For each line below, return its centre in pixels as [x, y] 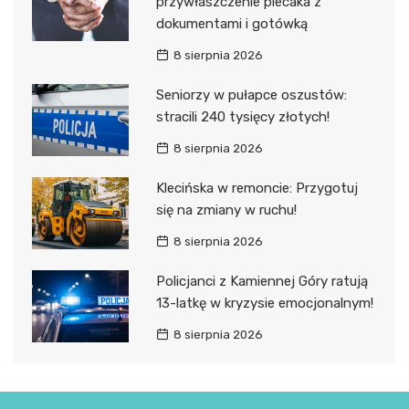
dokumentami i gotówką [231, 23]
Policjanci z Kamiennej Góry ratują [262, 281]
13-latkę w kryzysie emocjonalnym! [264, 303]
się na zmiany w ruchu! [226, 210]
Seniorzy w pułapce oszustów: [251, 94]
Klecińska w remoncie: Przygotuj [257, 188]
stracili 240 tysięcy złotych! [242, 116]
